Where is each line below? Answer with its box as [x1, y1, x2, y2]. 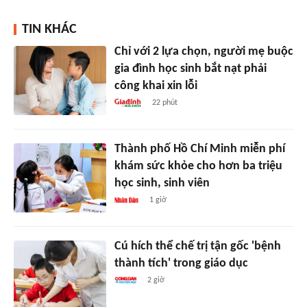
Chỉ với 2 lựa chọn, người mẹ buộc [114, 45, 293, 59]
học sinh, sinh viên [114, 177, 210, 191]
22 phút [151, 99, 177, 108]
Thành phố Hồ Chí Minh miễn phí [114, 143, 285, 156]
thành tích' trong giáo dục [114, 257, 248, 271]
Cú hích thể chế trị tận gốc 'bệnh [114, 240, 281, 254]
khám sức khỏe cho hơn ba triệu [114, 160, 282, 173]
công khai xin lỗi [114, 79, 197, 93]
